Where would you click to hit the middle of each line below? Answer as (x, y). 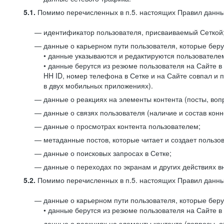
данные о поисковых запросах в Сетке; (107, 153)
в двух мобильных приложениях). (98, 85)
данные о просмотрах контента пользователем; (122, 126)
